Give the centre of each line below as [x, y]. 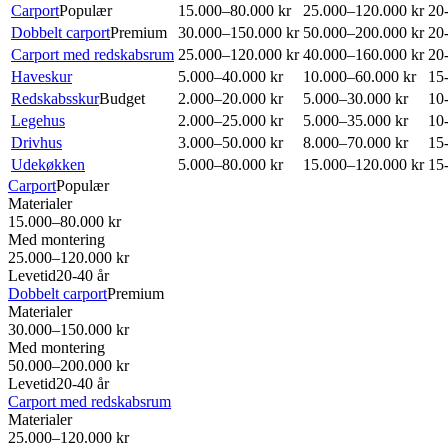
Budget [122, 98]
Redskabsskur [55, 98]
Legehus [38, 120]
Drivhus [36, 142]
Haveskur [41, 76]
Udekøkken [48, 164]
